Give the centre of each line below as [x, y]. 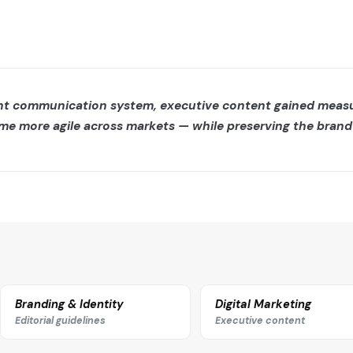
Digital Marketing [263, 304]
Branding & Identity [70, 304]
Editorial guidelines [61, 320]
